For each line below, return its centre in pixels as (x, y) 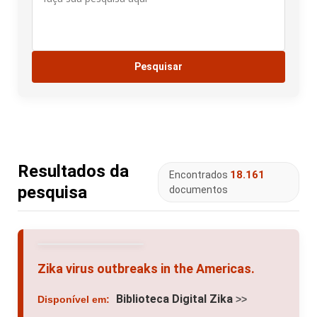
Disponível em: (74, 300)
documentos (199, 189)
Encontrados (200, 174)
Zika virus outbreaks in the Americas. (146, 269)
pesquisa (52, 193)
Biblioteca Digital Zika (174, 299)
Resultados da (73, 172)
